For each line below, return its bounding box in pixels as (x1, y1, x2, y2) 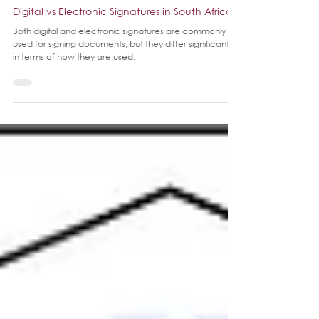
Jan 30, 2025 (43, 5, 94, 17)
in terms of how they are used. (13, 76, 135, 88)
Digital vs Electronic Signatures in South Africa (13, 30, 233, 43)
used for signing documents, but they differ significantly (13, 63, 235, 75)
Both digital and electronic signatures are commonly (13, 51, 226, 63)
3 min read (107, 5, 150, 17)
